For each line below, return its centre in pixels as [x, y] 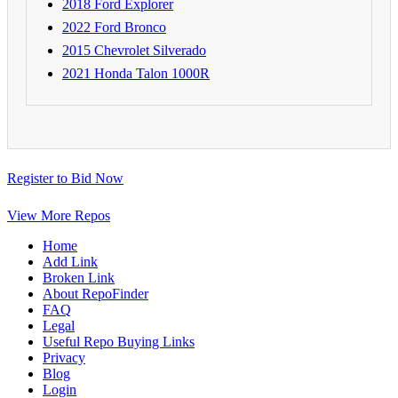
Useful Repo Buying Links [119, 341]
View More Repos [59, 215]
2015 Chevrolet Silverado [134, 50]
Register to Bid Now [65, 178]
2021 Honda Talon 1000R [136, 73]
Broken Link [79, 277]
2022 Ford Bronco [114, 27]
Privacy [64, 357]
